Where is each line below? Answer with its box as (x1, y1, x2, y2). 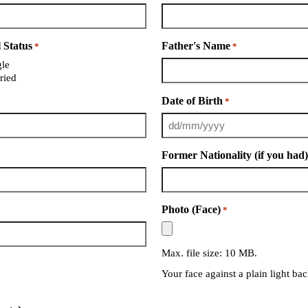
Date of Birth (162, 94, 223, 107)
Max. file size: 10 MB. (162, 247, 258, 258)
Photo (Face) (162, 203, 221, 215)
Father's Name (162, 40, 231, 52)
